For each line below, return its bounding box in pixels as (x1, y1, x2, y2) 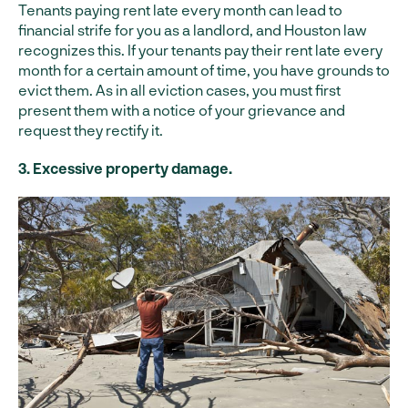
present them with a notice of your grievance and (18, 101, 345, 119)
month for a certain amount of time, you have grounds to (18, 61, 390, 79)
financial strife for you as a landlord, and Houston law (18, 21, 367, 39)
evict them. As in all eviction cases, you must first (18, 81, 341, 99)
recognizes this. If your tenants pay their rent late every (18, 41, 382, 59)
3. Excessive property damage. (18, 159, 232, 178)
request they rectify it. (18, 121, 163, 139)
